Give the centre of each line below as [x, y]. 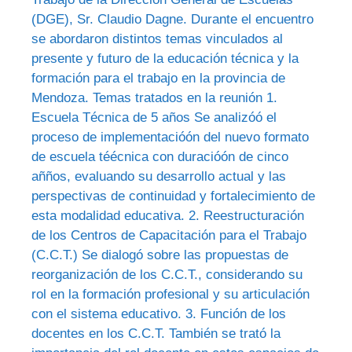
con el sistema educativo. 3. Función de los [159, 313]
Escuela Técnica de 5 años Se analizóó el [154, 117]
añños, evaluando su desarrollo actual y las [159, 176]
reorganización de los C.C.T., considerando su [167, 274]
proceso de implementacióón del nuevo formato [170, 137]
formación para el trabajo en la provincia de [158, 78]
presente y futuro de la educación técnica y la [165, 58]
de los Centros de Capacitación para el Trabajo [169, 235]
